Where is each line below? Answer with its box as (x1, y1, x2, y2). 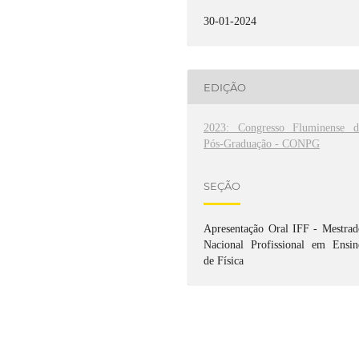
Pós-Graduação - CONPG (204, 138, 321, 151)
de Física (204, 255, 244, 268)
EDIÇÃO (204, 80, 247, 94)
